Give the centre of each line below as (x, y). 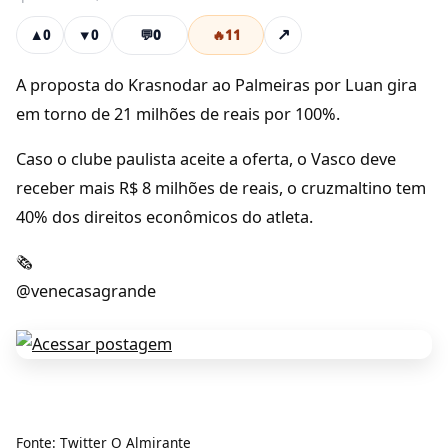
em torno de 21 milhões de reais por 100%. (180, 114)
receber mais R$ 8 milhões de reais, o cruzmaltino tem (221, 188)
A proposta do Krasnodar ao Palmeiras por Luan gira (216, 85)
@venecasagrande (88, 291)
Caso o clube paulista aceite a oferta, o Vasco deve (206, 159)
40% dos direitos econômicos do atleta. (168, 217)
